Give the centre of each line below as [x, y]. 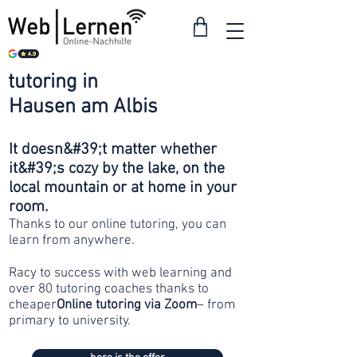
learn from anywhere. [72, 241]
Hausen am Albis [83, 107]
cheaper [33, 305]
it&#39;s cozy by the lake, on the [117, 169]
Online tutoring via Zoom [127, 305]
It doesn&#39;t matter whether [113, 150]
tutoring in [53, 82]
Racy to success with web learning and [120, 273]
